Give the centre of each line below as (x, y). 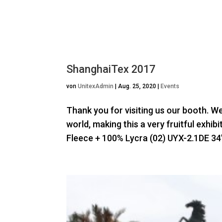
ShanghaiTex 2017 (111, 69)
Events (170, 86)
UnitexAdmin (96, 86)
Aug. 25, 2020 (137, 86)
